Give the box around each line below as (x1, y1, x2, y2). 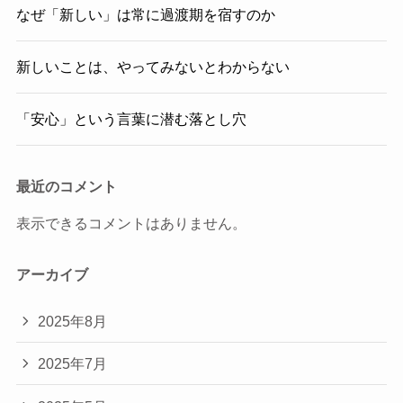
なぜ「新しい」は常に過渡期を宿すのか (15, 5, 275, 22)
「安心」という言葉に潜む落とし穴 (15, 111, 246, 128)
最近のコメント (15, 177, 117, 194)
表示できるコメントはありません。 (15, 214, 246, 231)
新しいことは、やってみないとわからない (15, 58, 290, 75)
